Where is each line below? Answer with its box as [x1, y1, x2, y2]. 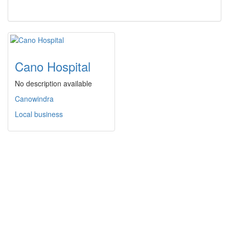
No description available [15, 78, 92, 89]
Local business [15, 109, 63, 120]
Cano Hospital [15, 57, 90, 76]
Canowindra [15, 94, 54, 104]
